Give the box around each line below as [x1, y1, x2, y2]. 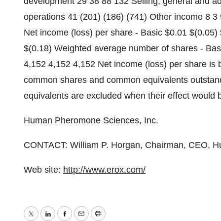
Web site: [24, 165, 63, 175]
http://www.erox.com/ [63, 165, 146, 175]
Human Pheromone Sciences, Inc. [24, 115, 158, 125]
